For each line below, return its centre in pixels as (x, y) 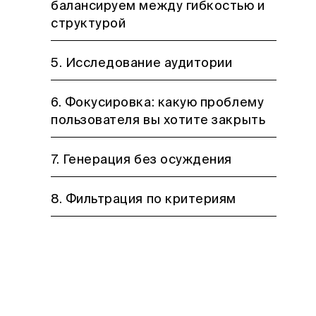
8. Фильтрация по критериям (144, 200)
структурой (89, 24)
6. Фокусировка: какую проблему (158, 103)
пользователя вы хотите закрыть (158, 121)
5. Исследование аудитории (142, 63)
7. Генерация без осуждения (142, 160)
